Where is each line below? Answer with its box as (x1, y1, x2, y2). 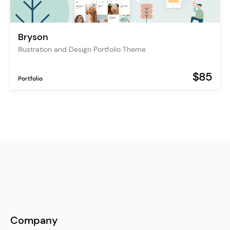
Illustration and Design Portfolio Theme (18, 44, 146, 54)
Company (10, 213, 58, 227)
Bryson (18, 30, 48, 43)
